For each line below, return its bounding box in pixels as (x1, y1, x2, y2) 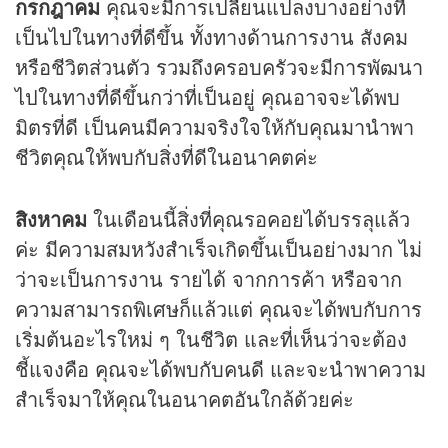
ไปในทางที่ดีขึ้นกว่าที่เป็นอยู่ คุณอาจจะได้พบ (15, 82, 400, 112)
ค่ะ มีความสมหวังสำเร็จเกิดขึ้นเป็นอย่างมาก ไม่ (15, 234, 422, 264)
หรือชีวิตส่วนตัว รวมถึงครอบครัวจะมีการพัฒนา (15, 52, 423, 82)
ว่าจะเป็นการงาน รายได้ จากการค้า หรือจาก (15, 264, 402, 294)
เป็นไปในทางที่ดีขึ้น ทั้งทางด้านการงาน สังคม (15, 22, 408, 52)
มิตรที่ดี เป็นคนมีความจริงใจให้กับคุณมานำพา (15, 112, 414, 142)
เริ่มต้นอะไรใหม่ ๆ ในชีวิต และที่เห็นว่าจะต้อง (15, 324, 407, 354)
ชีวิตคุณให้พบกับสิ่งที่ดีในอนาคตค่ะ (15, 142, 318, 172)
